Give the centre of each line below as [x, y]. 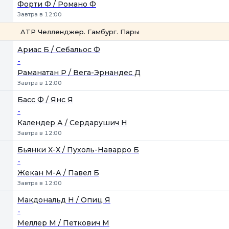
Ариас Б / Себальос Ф [59, 50]
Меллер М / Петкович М [63, 223]
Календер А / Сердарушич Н [72, 123]
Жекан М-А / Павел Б [58, 173]
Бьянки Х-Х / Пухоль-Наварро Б [78, 150]
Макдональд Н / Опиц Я [64, 200]
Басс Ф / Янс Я [45, 100]
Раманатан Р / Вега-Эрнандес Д [79, 73]
